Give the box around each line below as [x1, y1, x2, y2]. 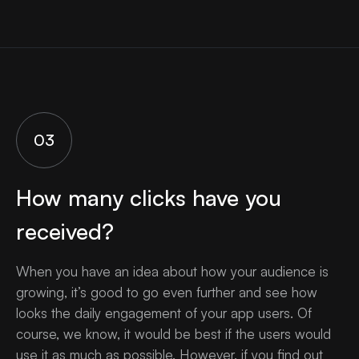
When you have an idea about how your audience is [16, 263, 329, 280]
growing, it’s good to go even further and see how [16, 284, 317, 301]
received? [16, 217, 114, 246]
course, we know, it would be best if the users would [16, 325, 331, 343]
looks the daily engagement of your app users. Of [16, 305, 312, 322]
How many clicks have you [16, 184, 281, 212]
